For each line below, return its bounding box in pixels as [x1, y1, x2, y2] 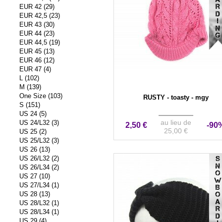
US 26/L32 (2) [19, 155, 59, 163]
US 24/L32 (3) [19, 119, 59, 127]
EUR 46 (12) [19, 56, 55, 64]
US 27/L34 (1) [19, 181, 59, 189]
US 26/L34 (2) [19, 164, 59, 171]
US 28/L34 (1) [19, 208, 59, 216]
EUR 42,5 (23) [19, 12, 60, 20]
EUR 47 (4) [19, 65, 52, 73]
